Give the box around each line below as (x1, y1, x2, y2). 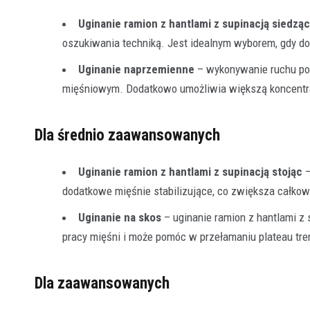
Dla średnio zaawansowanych (35, 126, 220, 145)
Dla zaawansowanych (35, 274, 170, 293)
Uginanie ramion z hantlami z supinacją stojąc (78, 165, 302, 179)
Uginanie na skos (78, 210, 161, 225)
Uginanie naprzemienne (78, 62, 194, 77)
